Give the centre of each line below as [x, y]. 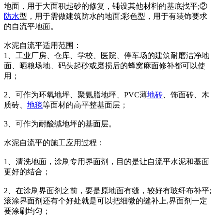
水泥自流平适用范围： [43, 45]
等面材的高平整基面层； [85, 105]
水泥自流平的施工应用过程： [54, 143]
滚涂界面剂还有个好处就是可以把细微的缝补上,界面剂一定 [106, 201]
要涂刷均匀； [27, 211]
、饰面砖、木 [186, 95]
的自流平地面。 [31, 26]
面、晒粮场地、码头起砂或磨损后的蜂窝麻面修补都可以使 [105, 66]
